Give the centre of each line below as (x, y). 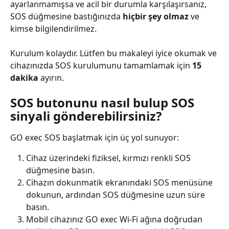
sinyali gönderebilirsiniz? (86, 116)
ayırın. (51, 78)
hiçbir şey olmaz (156, 16)
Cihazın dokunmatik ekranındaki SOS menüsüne (120, 183)
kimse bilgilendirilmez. (53, 29)
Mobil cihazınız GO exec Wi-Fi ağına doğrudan (115, 220)
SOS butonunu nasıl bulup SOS (104, 102)
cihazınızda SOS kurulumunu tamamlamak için (101, 65)
